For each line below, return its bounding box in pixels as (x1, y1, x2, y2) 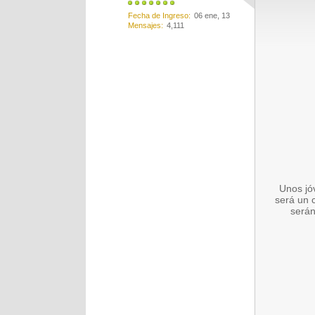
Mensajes (128, 21, 161, 30)
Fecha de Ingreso (128, 11, 188, 20)
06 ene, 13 (194, 11, 230, 20)
